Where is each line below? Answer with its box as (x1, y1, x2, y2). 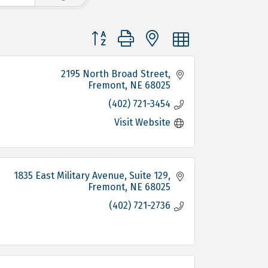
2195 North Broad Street (61, 68, 168, 80)
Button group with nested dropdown (85, 28, 246, 39)
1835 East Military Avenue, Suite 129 (14, 169, 168, 181)
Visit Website (114, 116, 170, 128)
